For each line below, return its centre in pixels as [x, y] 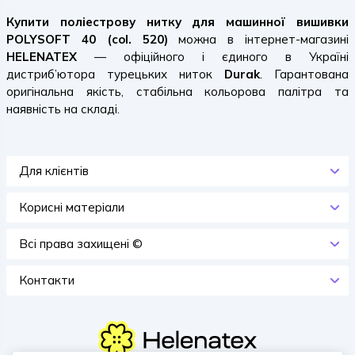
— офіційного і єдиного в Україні [213, 57]
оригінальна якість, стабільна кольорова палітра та [177, 92]
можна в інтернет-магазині [258, 39]
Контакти [47, 280]
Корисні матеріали [72, 207]
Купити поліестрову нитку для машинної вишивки [177, 22]
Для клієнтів [54, 171]
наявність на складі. [63, 109]
